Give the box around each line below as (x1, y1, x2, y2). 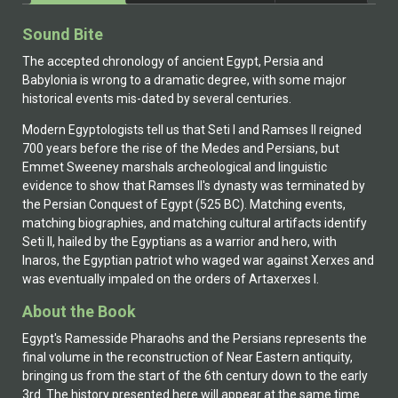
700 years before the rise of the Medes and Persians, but (22, 141, 339, 156)
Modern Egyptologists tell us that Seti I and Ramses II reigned (22, 123, 362, 138)
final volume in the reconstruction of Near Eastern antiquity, (22, 349, 353, 364)
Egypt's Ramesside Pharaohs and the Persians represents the (22, 330, 367, 346)
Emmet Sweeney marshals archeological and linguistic (22, 160, 327, 175)
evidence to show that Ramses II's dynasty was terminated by (22, 179, 365, 194)
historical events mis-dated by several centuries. (22, 91, 291, 106)
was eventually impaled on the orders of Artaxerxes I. (22, 272, 319, 287)
